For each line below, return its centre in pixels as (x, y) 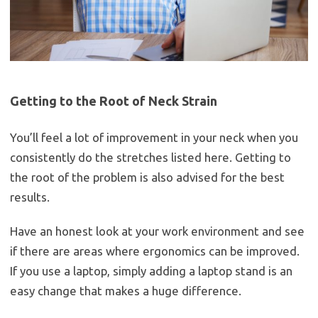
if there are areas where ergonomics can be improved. (155, 251)
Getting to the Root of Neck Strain (114, 101)
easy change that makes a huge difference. (126, 291)
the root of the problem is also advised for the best (147, 177)
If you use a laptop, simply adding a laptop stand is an (151, 271)
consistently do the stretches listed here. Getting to (150, 158)
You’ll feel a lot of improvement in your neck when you (154, 138)
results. (30, 197)
